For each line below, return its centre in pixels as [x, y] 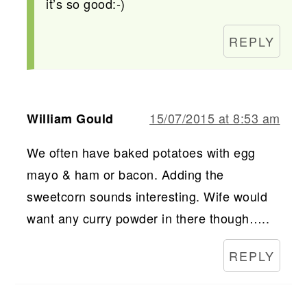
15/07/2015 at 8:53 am [215, 118]
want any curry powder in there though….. [148, 218]
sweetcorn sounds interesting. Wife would [147, 196]
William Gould [70, 118]
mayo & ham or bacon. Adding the [125, 174]
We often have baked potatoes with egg [141, 152]
